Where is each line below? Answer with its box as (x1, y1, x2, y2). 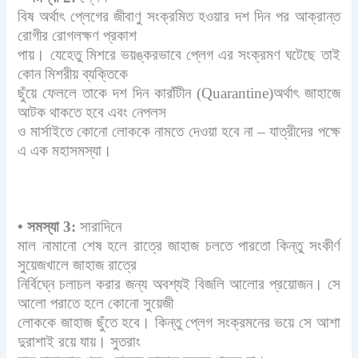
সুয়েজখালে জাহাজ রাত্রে (18, 256, 137, 273)
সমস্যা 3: (27, 217, 77, 235)
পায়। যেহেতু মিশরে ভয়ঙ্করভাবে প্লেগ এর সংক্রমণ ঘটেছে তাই (18, 46, 340, 63)
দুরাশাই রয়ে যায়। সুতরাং (18, 332, 141, 350)
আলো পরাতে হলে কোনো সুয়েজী (18, 294, 174, 312)
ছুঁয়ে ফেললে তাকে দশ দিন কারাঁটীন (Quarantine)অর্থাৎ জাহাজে (18, 85, 340, 101)
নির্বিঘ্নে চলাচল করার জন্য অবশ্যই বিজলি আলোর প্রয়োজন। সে (18, 275, 340, 292)
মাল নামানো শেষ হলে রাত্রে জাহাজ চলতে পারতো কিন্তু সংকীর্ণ (18, 237, 340, 254)
